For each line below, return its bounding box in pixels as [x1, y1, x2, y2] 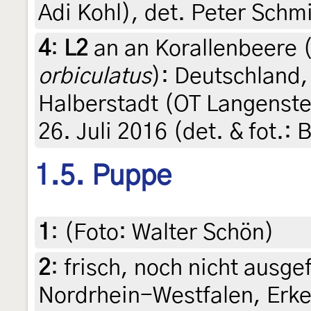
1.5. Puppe [35, 162, 171, 191]
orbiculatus [38, 65, 151, 88]
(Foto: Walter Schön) [64, 221, 274, 244]
